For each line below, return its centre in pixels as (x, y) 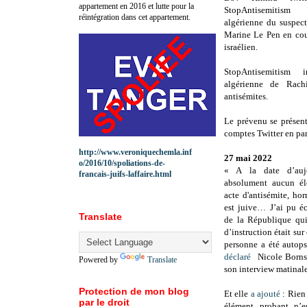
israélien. (242, 47)
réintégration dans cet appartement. (135, 17)
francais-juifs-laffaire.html (125, 174)
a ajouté (265, 294)
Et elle (237, 294)
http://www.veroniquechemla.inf (135, 152)
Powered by (99, 259)
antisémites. (246, 97)
